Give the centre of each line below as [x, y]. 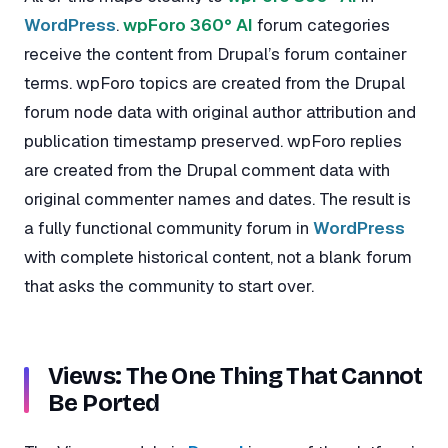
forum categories [321, 24]
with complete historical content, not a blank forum [218, 256]
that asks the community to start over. [169, 285]
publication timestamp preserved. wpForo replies [213, 140]
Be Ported [104, 403]
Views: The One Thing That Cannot [235, 376]
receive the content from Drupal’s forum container [215, 53]
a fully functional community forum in [168, 227]
